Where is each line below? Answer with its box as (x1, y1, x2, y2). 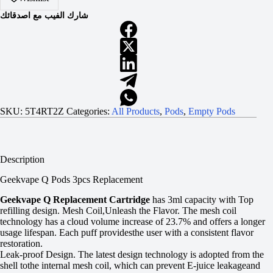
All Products (112, 106, 160, 117)
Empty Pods (188, 106, 235, 117)
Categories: (66, 106, 112, 117)
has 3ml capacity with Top (152, 194, 253, 205)
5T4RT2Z (25, 106, 64, 117)
